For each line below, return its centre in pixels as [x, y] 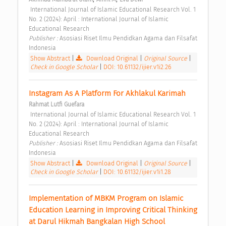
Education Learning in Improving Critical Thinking [113, 210]
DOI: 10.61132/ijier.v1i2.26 [137, 67]
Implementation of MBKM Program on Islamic [106, 199]
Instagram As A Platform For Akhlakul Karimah [108, 94]
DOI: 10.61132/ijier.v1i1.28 [137, 172]
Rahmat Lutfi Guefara [56, 105]
